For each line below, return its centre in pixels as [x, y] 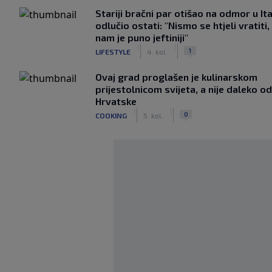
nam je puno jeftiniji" [142, 37]
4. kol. [157, 51]
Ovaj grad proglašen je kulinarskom [176, 77]
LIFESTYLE [113, 51]
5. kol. [153, 115]
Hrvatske [116, 101]
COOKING [111, 115]
